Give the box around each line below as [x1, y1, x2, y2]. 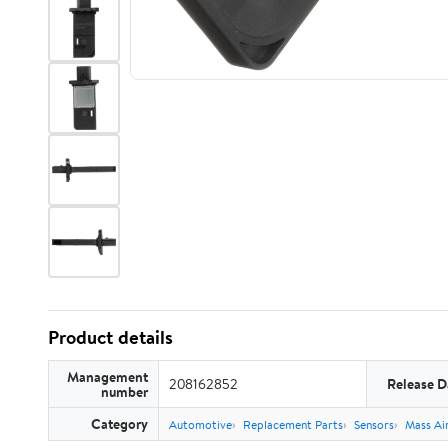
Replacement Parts [243, 416, 343, 433]
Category [91, 414, 148, 433]
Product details [48, 324, 173, 350]
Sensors [354, 416, 394, 433]
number [101, 382, 148, 401]
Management [67, 367, 148, 386]
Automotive [169, 416, 232, 433]
